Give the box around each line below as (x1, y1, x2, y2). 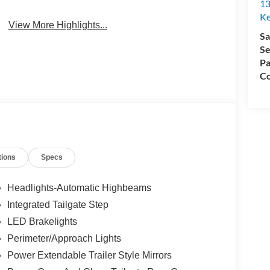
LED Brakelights (7, 216, 77, 227)
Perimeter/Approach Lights (7, 233, 121, 244)
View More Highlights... (8, 19, 107, 30)
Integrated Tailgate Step (7, 199, 108, 210)
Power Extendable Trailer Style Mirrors (7, 250, 172, 261)
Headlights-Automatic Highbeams (7, 183, 151, 193)
